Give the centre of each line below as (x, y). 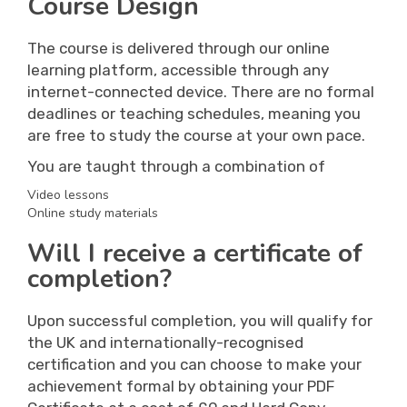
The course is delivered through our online (179, 48)
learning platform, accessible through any (178, 70)
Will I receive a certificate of (195, 253)
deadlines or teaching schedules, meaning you (194, 114)
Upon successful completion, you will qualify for (200, 321)
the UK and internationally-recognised (165, 342)
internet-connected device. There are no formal (201, 92)
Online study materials (93, 213)
